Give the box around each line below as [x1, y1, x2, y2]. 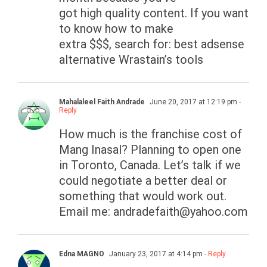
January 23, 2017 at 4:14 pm [107, 250, 203, 259]
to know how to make [59, 21, 173, 36]
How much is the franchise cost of [59, 127, 242, 142]
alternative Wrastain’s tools [59, 52, 203, 67]
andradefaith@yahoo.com [113, 204, 248, 219]
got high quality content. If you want [59, 6, 249, 21]
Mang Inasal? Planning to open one [59, 142, 241, 157]
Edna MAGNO [59, 250, 104, 259]
